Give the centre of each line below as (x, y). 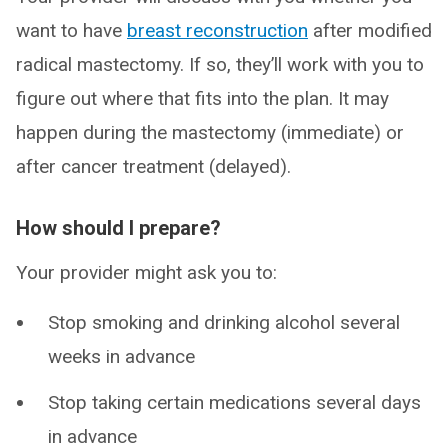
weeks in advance (121, 357)
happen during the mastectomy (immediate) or (210, 133)
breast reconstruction (217, 31)
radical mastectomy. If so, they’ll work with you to (220, 65)
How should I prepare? (118, 228)
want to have (71, 31)
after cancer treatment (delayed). (153, 167)
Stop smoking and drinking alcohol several (224, 323)
